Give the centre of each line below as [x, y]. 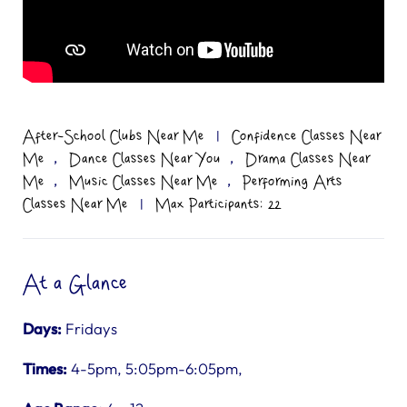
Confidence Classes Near [306, 136]
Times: [45, 368]
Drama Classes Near [308, 159]
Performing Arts [293, 182]
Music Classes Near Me [144, 182]
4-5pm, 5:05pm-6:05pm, [155, 368]
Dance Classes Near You [145, 159]
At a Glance [75, 284]
